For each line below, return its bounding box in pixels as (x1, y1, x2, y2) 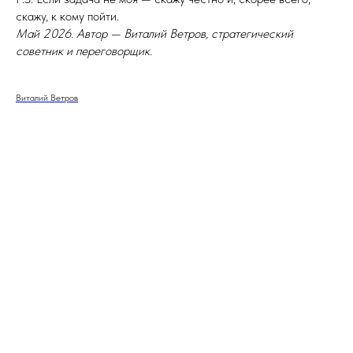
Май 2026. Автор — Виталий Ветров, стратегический (16, 26, 293, 41)
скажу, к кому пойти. (16, 9, 119, 24)
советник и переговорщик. (16, 43, 152, 58)
